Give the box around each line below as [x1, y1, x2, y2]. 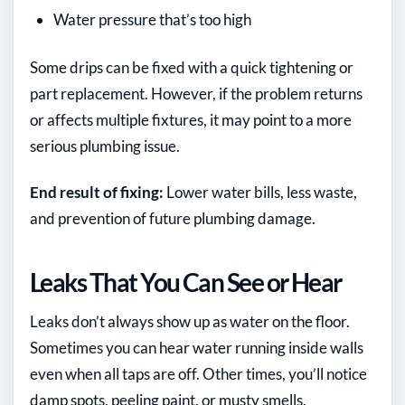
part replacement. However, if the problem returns [30, 84, 363, 104]
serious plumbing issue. [30, 137, 180, 156]
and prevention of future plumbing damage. [30, 209, 316, 229]
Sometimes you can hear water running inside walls [30, 338, 363, 358]
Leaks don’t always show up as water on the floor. [30, 312, 350, 332]
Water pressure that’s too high [53, 10, 251, 30]
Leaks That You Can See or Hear [30, 267, 342, 298]
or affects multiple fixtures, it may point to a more [30, 110, 352, 130]
